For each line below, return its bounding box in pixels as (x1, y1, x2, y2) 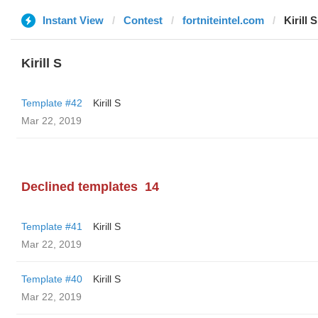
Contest (124, 14, 163, 26)
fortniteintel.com (182, 14, 264, 26)
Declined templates (21, 180, 138, 194)
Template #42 (21, 97, 82, 109)
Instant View (43, 14, 104, 26)
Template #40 (21, 273, 82, 285)
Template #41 (21, 221, 82, 232)
